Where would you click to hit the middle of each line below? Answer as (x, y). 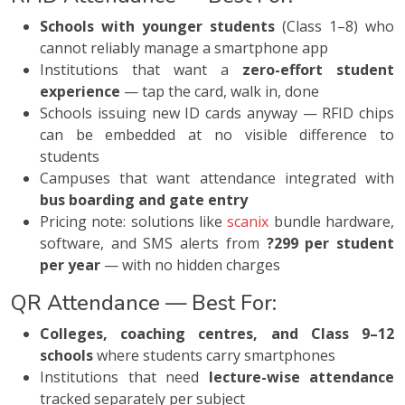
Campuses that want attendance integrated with (217, 179)
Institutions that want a (141, 70)
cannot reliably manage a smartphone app (184, 48)
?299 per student (330, 244)
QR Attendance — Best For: (144, 303)
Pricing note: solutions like (134, 222)
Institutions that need (124, 377)
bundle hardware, (332, 222)
